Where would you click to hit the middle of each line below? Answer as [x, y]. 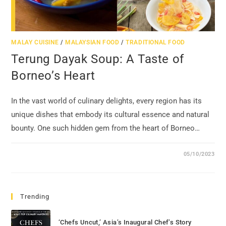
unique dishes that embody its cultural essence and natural [110, 114]
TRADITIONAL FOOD [155, 42]
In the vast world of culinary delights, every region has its [107, 101]
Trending [35, 196]
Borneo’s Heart [53, 75]
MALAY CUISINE [35, 42]
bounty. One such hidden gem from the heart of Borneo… [106, 128]
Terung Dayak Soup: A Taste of [98, 59]
